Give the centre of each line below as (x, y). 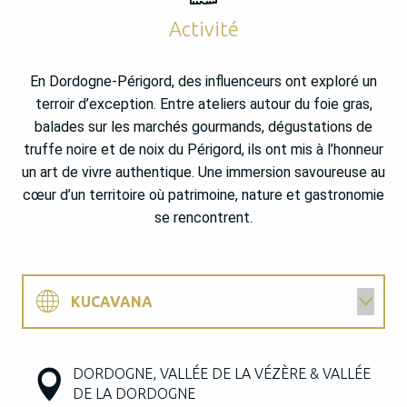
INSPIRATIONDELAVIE (149, 355)
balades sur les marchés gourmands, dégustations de (203, 127)
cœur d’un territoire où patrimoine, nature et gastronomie (203, 195)
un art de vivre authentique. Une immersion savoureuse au (203, 173)
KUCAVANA (112, 302)
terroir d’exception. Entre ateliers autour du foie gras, (203, 104)
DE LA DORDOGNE (134, 394)
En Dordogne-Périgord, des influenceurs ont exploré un (203, 82)
